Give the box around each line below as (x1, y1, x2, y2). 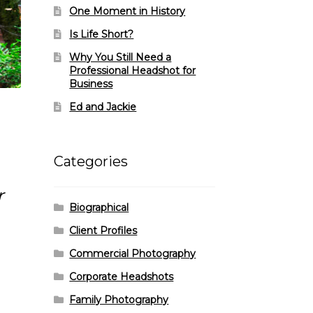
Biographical (69, 201, 129, 214)
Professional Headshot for (69, 64, 196, 78)
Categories (53, 153, 128, 170)
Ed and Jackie (69, 101, 137, 114)
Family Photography (69, 293, 169, 306)
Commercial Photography (69, 247, 196, 260)
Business (69, 78, 113, 91)
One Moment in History (69, 5, 186, 18)
